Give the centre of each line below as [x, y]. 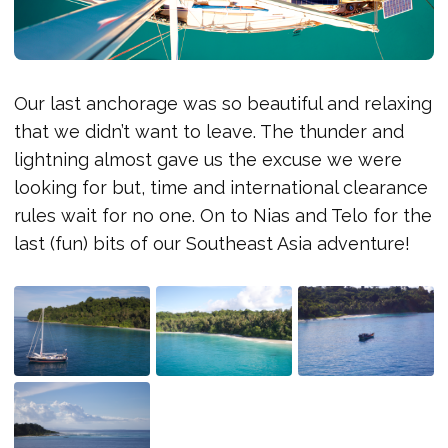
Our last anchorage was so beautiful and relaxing [223, 103]
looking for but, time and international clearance [221, 187]
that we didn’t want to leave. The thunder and [209, 131]
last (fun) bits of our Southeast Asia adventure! [212, 243]
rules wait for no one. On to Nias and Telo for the [223, 215]
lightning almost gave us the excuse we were [208, 159]
